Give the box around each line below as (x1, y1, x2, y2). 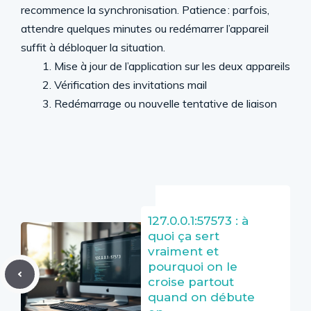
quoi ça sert (148, 229, 219, 243)
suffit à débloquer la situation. (21, 40, 165, 54)
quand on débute (148, 290, 255, 304)
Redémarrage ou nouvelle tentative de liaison (54, 96, 277, 110)
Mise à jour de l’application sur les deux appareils (54, 59, 290, 73)
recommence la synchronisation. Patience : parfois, (21, 3, 269, 17)
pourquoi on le (148, 260, 237, 274)
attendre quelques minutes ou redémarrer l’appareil (21, 22, 269, 35)
